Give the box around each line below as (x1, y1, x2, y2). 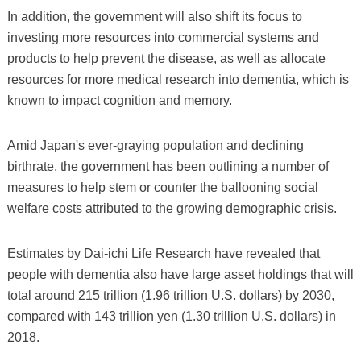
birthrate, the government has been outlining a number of (6, 159, 329, 173)
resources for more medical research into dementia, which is (6, 72, 349, 86)
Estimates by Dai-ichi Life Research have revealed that (6, 246, 320, 260)
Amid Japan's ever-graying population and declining (6, 138, 304, 152)
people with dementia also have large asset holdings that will (6, 267, 354, 281)
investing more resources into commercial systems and (6, 30, 319, 44)
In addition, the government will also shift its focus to (6, 9, 302, 23)
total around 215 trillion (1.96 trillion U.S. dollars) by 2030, (6, 288, 334, 302)
